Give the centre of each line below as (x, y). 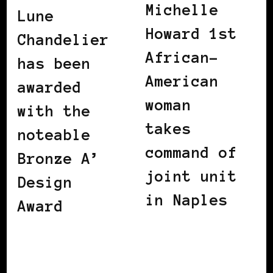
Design (45, 182)
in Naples (187, 200)
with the (54, 111)
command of (191, 152)
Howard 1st (191, 34)
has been (54, 63)
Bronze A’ (59, 158)
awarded (50, 87)
